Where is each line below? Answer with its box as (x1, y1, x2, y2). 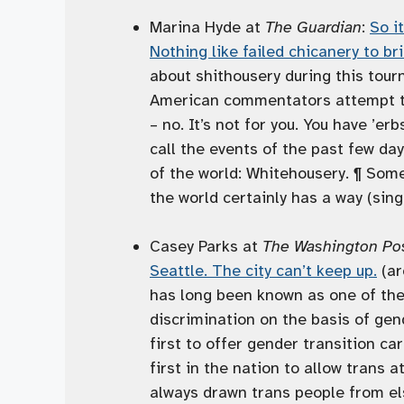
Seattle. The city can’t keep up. (150, 261, 377, 281)
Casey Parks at (150, 236, 262, 257)
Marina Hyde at (150, 17, 265, 38)
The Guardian (265, 17, 362, 38)
